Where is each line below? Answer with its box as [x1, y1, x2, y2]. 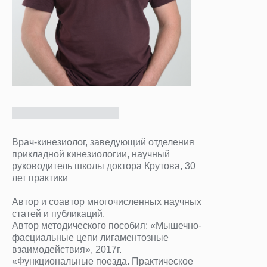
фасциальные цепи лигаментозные [12, 232, 169, 243]
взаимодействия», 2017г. [12, 244, 122, 254]
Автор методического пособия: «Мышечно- [12, 221, 201, 231]
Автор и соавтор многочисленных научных [12, 197, 201, 207]
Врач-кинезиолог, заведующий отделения [12, 137, 194, 147]
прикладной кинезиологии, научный [12, 149, 170, 159]
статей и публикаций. [12, 209, 105, 219]
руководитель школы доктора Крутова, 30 [12, 161, 195, 171]
